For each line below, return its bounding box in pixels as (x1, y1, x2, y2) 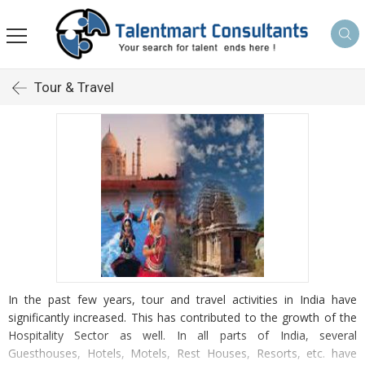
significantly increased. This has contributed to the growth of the (8, 309, 357, 325)
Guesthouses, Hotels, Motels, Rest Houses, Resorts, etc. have (8, 345, 357, 361)
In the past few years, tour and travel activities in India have (8, 291, 357, 307)
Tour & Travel (34, 78, 114, 95)
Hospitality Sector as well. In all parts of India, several (8, 327, 357, 343)
